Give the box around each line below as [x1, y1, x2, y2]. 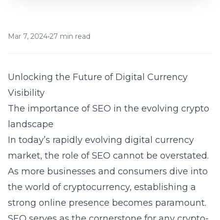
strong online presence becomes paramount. [8, 197, 206, 208]
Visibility [8, 87, 45, 98]
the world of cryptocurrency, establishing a [8, 182, 196, 192]
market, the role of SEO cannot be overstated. [8, 150, 209, 161]
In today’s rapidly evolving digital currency [8, 135, 194, 145]
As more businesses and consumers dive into [8, 166, 208, 177]
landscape [8, 119, 54, 130]
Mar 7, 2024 [8, 32, 48, 41]
